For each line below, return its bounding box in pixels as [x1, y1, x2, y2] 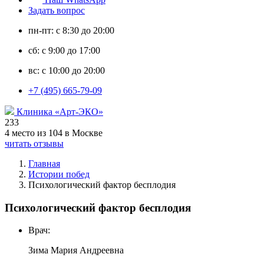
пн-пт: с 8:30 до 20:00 [28, 25, 114, 35]
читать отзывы [5, 138, 64, 148]
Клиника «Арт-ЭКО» [16, 107, 103, 117]
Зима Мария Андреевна [28, 245, 124, 256]
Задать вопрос [28, 5, 85, 15]
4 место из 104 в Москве [5, 128, 103, 138]
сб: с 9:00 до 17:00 [28, 45, 100, 55]
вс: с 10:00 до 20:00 [28, 65, 105, 75]
